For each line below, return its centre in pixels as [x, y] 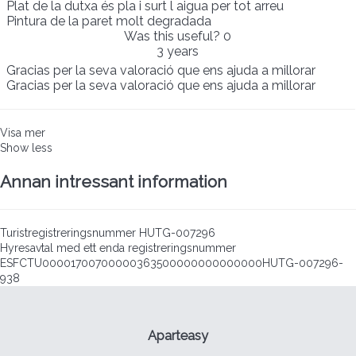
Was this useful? [174, 37]
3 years [178, 52]
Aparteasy [178, 335]
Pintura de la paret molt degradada [109, 21]
